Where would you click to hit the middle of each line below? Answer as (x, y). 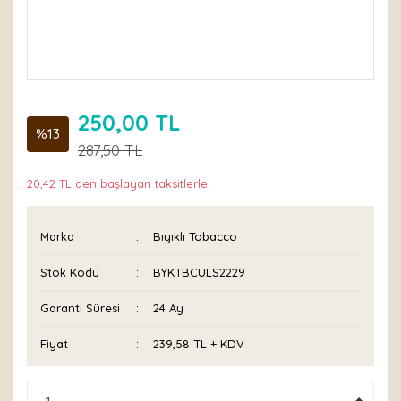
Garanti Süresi (80, 308)
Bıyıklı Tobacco (196, 236)
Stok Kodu (70, 272)
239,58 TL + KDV (199, 344)
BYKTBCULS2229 (200, 272)
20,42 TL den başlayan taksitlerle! (119, 183)
